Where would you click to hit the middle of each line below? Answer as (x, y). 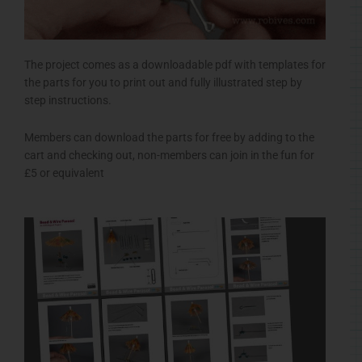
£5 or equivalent (64, 173)
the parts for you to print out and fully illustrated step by (163, 82)
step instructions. (68, 100)
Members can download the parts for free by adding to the (169, 137)
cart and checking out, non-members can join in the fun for (169, 155)
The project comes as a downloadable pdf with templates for (175, 64)
